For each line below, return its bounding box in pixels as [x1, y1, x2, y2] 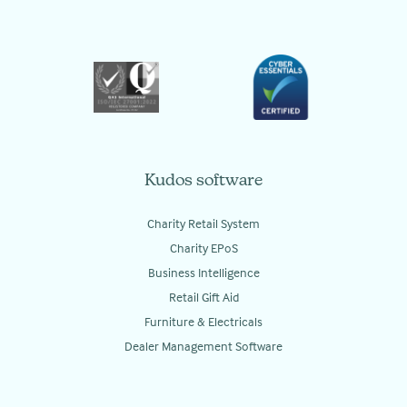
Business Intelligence [147, 264, 260, 281]
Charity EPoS [169, 240, 238, 256]
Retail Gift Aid [168, 289, 239, 305]
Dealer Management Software [124, 338, 283, 354]
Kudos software [144, 173, 263, 191]
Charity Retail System [147, 215, 260, 232]
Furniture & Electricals [144, 313, 263, 330]
